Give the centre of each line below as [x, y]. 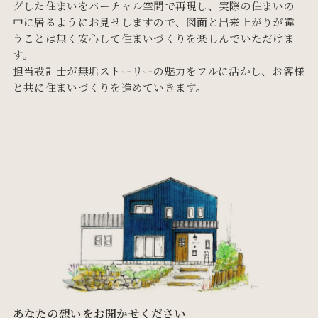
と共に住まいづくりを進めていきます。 [110, 87]
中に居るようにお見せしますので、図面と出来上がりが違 [153, 21]
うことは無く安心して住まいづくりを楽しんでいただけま [153, 38]
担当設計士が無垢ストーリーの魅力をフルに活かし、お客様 [159, 70]
